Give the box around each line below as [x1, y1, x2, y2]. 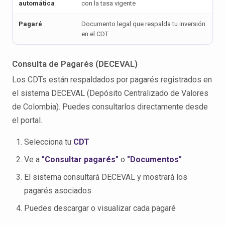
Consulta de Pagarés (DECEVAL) [12, 59, 138, 69]
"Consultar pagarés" [42, 155, 119, 164]
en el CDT [81, 30, 108, 38]
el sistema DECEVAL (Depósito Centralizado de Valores [12, 88, 208, 98]
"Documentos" [127, 155, 182, 164]
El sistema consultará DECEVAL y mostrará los [24, 172, 187, 182]
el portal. [12, 116, 42, 125]
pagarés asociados [24, 186, 91, 195]
